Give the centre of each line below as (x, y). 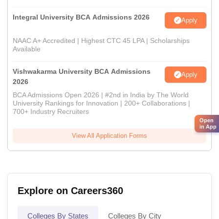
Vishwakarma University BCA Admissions (82, 72)
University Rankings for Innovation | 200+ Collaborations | (101, 103)
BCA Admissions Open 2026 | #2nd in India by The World (101, 95)
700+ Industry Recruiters (51, 112)
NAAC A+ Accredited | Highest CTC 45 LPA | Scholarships (101, 41)
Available (27, 49)
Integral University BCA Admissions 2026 (81, 17)
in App (208, 127)
